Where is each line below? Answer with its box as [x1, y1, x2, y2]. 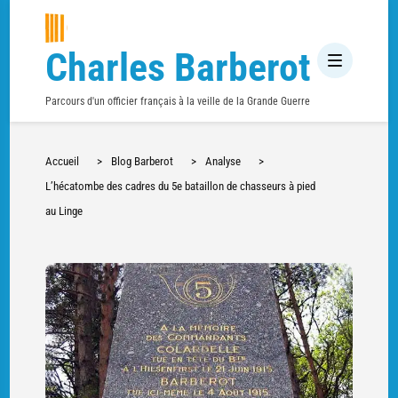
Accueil [44, 154, 79, 168]
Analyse [204, 154, 241, 168]
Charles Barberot [44, 44, 311, 91]
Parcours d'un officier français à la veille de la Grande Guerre [44, 93, 310, 107]
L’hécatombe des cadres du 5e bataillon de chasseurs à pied [44, 179, 315, 193]
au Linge [44, 203, 83, 218]
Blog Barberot [110, 154, 173, 168]
